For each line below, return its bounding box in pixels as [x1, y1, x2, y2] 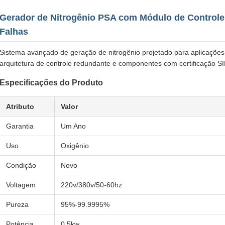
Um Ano [61, 122, 86, 130]
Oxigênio [61, 142, 89, 150]
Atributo [6, 102, 34, 110]
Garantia [6, 122, 34, 130]
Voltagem [6, 181, 36, 189]
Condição [6, 161, 36, 169]
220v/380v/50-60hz [61, 181, 122, 189]
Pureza [6, 200, 29, 208]
